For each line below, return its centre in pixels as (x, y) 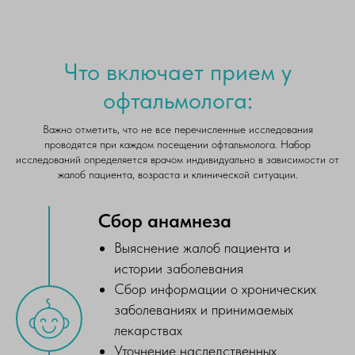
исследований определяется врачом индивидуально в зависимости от (177, 159)
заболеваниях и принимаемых (204, 309)
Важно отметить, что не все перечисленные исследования (177, 129)
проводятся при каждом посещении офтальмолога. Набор (177, 144)
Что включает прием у (177, 71)
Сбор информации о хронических (215, 289)
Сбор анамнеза (165, 221)
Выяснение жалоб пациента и (202, 248)
